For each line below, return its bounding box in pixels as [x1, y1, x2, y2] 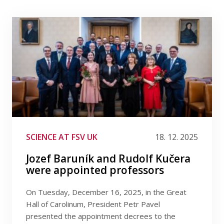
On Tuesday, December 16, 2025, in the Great [26, 187, 186, 197]
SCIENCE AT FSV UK [26, 131, 97, 142]
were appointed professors [26, 163, 164, 177]
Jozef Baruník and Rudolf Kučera [26, 151, 190, 165]
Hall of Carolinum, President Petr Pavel [26, 199, 160, 209]
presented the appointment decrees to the [26, 211, 175, 221]
